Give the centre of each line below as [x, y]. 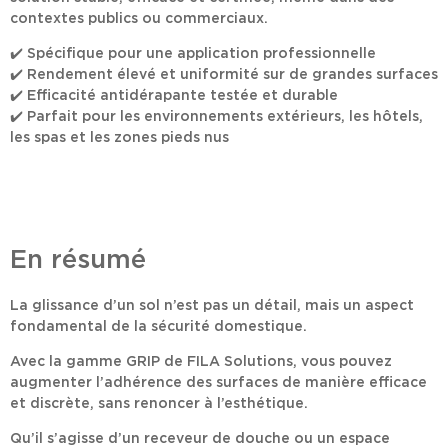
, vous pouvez [342, 362]
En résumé [78, 259]
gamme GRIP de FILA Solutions [179, 362]
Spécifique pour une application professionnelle [201, 54]
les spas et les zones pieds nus [119, 138]
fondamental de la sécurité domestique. [158, 326]
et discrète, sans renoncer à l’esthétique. [159, 404]
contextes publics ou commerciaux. [139, 18]
